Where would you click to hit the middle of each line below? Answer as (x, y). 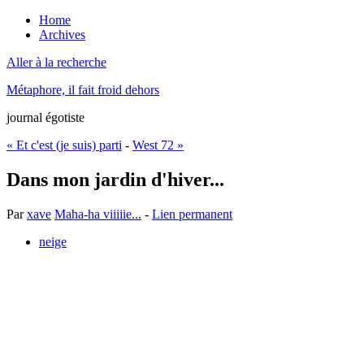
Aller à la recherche (56, 62)
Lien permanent (192, 214)
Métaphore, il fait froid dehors (83, 90)
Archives (62, 35)
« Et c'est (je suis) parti (64, 145)
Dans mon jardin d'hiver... (115, 179)
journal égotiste (45, 117)
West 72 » (158, 145)
